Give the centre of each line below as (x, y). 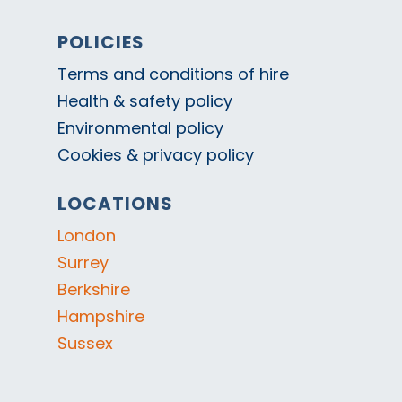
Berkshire (94, 289)
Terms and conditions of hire (174, 74)
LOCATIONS (116, 203)
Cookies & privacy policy (156, 154)
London (87, 235)
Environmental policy (141, 127)
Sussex (86, 343)
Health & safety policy (145, 100)
